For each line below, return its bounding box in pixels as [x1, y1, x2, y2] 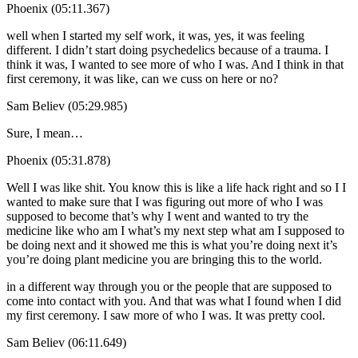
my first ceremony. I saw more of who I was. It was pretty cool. [6, 308, 325, 322]
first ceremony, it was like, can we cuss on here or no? [6, 71, 278, 86]
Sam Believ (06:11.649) [6, 335, 126, 349]
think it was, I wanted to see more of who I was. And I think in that [6, 57, 344, 71]
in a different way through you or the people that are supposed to [6, 279, 332, 293]
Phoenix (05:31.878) [6, 153, 110, 167]
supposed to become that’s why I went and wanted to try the [6, 209, 308, 223]
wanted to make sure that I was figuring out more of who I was [6, 194, 323, 209]
